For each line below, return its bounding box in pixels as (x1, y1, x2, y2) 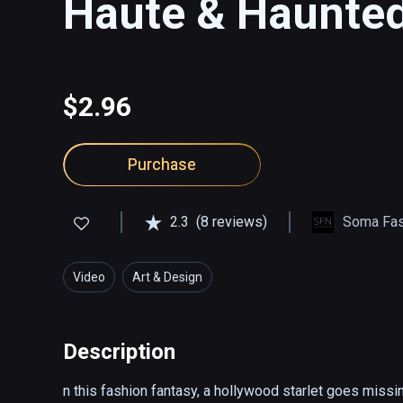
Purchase (128, 155, 196, 175)
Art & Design (132, 270, 202, 285)
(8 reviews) (196, 213, 267, 231)
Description (63, 339, 175, 365)
